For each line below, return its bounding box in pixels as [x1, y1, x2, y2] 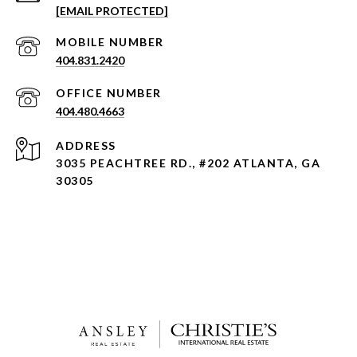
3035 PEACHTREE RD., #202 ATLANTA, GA [56, 156, 320, 171]
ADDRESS [56, 139, 116, 153]
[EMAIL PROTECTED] [56, 4, 168, 18]
